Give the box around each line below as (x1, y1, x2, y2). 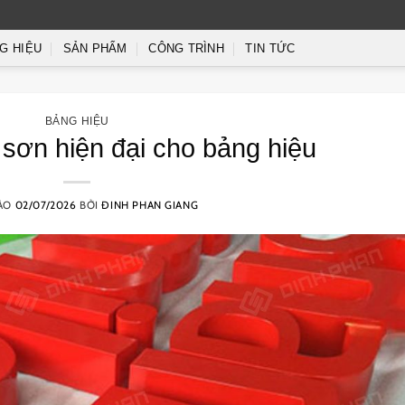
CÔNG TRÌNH (148, 42, 224, 55)
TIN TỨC (245, 42, 296, 55)
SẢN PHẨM (62, 42, 127, 55)
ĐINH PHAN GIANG (101, 198, 199, 212)
